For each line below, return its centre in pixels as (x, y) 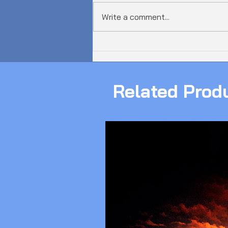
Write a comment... (136, 17)
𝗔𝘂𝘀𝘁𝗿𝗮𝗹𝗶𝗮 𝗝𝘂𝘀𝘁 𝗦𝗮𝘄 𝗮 (158, 47)
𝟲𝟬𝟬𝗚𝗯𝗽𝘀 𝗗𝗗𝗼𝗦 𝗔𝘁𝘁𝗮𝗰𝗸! (163, 59)
